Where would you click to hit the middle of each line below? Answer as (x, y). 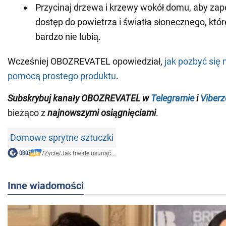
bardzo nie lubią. (68, 37)
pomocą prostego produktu (62, 76)
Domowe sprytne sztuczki (62, 138)
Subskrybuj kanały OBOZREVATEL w (78, 98)
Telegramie (173, 98)
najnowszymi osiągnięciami (101, 113)
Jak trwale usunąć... (88, 154)
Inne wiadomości (46, 186)
